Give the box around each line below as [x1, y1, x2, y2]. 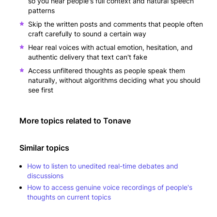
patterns [28, 6, 55, 15]
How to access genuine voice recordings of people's [27, 183, 192, 192]
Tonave [103, 116, 131, 126]
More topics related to [19, 116, 103, 126]
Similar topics [19, 143, 69, 153]
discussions [27, 171, 63, 180]
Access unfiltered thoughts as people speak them [28, 66, 185, 75]
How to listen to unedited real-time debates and [27, 162, 178, 170]
